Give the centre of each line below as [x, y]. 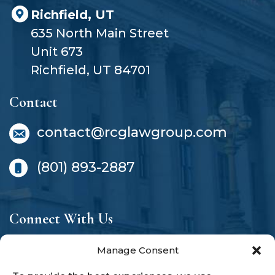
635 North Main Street [100, 33]
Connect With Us [61, 219]
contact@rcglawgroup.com [132, 132]
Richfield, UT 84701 [91, 70]
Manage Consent [137, 250]
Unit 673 [57, 51]
